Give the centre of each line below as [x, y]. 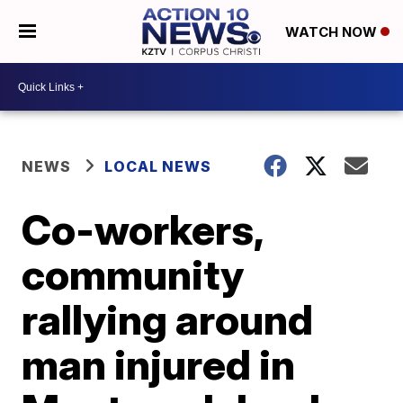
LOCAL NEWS [158, 166]
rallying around [168, 319]
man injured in [159, 364]
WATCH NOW [332, 32]
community [133, 274]
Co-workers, [143, 229]
